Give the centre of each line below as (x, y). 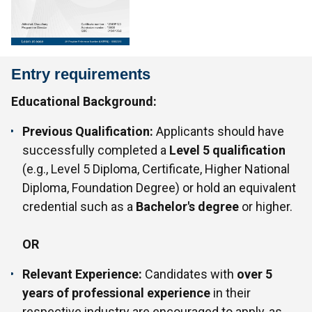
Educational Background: (84, 101)
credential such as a (79, 206)
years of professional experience (116, 292)
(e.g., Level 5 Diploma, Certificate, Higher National (156, 169)
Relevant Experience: (82, 274)
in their (231, 292)
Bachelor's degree (187, 206)
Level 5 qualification (227, 150)
